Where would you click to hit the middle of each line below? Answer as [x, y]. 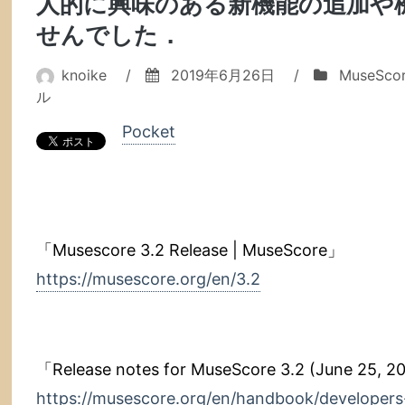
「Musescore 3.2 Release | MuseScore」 [190, 250]
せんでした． [109, 35]
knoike [84, 75]
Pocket [149, 132]
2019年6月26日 [223, 75]
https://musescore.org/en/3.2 [148, 279]
